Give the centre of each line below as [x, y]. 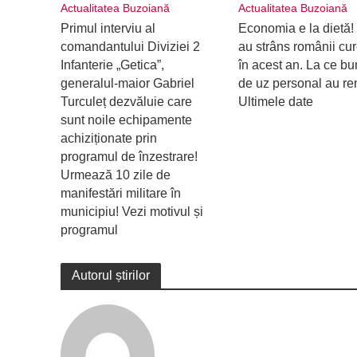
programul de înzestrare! [129, 157]
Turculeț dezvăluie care [126, 102]
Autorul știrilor [110, 275]
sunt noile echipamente [126, 120]
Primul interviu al [108, 28]
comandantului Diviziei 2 [130, 47]
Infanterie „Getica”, [112, 65]
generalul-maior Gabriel [127, 83]
